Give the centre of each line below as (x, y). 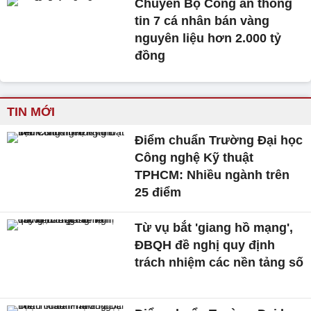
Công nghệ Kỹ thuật (194, 158)
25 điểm (158, 193)
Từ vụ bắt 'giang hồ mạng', (214, 228)
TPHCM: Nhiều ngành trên (212, 175)
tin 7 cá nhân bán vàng (202, 21)
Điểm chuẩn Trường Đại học (219, 141)
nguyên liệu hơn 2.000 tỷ (208, 39)
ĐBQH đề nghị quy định (205, 245)
